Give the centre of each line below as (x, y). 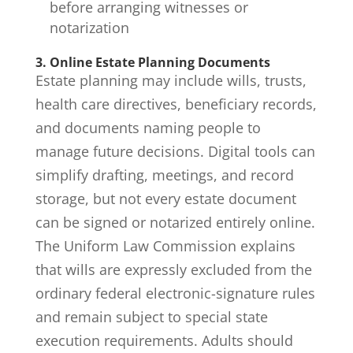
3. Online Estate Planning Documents (152, 62)
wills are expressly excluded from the (188, 269)
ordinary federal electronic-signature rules (175, 293)
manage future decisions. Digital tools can (175, 151)
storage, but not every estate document (165, 198)
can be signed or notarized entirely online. (175, 222)
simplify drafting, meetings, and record (164, 175)
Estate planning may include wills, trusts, (171, 80)
